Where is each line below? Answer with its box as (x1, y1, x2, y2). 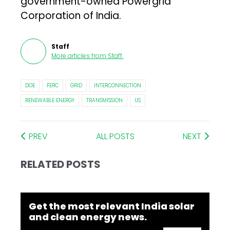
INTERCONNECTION (94, 81, 142, 89)
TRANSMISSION (86, 96, 123, 104)
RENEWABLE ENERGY (25, 96, 75, 104)
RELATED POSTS (21, 157, 101, 171)
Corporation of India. (21, 8, 122, 23)
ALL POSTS (96, 130, 135, 142)
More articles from (51, 51, 107, 60)
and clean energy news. (29, 210, 147, 223)
